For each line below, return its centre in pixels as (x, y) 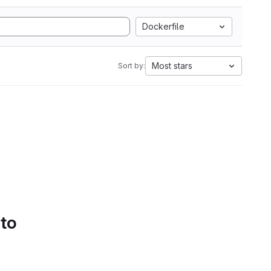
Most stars (172, 66)
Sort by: (132, 66)
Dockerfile (163, 26)
